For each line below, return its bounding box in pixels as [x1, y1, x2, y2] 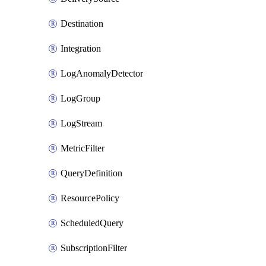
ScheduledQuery [61, 218, 123, 228]
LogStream [61, 118, 102, 128]
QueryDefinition [61, 168, 122, 178]
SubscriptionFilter [61, 243, 127, 253]
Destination [61, 18, 103, 28]
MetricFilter [61, 143, 104, 153]
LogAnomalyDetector [61, 68, 143, 78]
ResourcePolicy [61, 193, 119, 203]
